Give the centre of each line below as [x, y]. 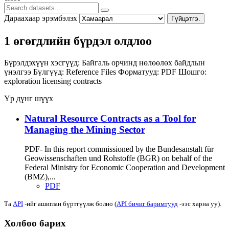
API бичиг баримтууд [147, 204]
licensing [58, 81]
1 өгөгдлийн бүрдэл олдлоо [78, 41]
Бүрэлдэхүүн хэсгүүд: [42, 62]
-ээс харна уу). [200, 204]
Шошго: [192, 72]
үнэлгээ [19, 72]
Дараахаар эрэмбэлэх [41, 18]
